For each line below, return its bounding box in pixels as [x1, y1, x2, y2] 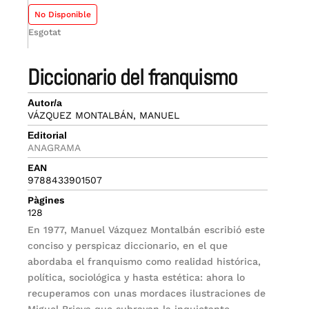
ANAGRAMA [28, 142, 81, 154]
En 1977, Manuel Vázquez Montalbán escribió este [28, 224, 266, 236]
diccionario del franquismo [39, 63, 237, 92]
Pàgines [28, 195, 65, 206]
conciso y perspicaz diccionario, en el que [28, 240, 228, 252]
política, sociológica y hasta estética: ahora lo [28, 272, 246, 283]
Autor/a [28, 97, 63, 109]
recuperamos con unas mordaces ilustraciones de [28, 288, 266, 299]
